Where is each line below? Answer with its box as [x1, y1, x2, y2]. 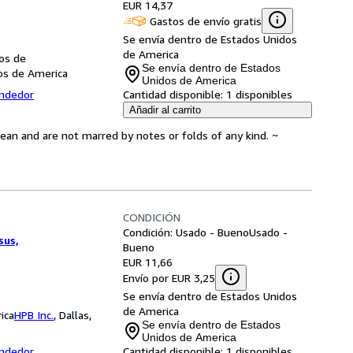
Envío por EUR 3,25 [123, 270, 215, 284]
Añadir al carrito [129, 104, 201, 116]
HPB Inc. [14, 308, 54, 321]
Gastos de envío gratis [150, 13, 262, 28]
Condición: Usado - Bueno [123, 225, 249, 239]
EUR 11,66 [123, 255, 173, 269]
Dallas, [59, 308, 91, 321]
